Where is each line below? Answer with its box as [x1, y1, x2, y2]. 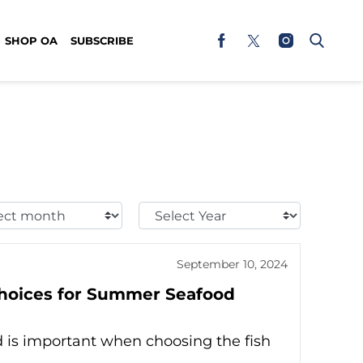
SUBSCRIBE [70, 33, 134, 47]
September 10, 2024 [177, 257, 288, 271]
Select [138, 202, 182, 220]
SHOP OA [5, 33, 58, 47]
